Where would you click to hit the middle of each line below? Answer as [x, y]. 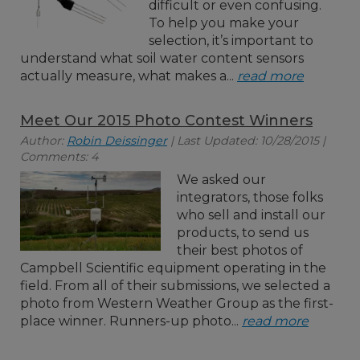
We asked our [221, 180]
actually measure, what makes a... [129, 76]
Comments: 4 [59, 157]
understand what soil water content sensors [162, 58]
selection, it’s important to [231, 41]
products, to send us [243, 233]
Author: [43, 141]
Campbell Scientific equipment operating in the [173, 268]
